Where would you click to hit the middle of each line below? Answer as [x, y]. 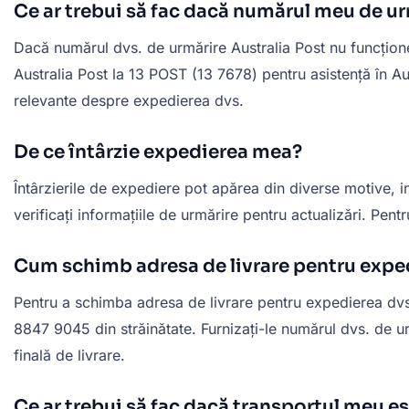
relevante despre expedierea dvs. [129, 100]
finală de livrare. [69, 355]
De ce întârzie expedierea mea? [158, 152]
